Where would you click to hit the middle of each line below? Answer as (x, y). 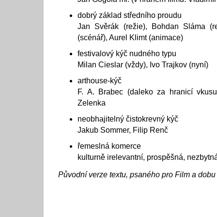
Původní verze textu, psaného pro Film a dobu (137, 175)
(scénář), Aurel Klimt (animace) (130, 38)
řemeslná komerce (109, 146)
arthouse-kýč (100, 81)
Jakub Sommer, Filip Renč (123, 130)
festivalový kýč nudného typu (127, 54)
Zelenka (92, 103)
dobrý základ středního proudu (130, 15)
